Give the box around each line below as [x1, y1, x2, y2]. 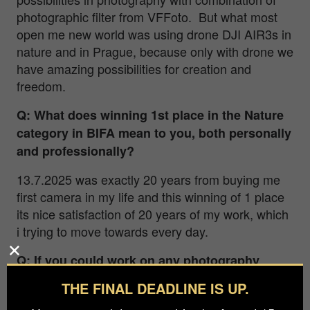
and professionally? [17, 141, 134, 160]
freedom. [17, 76, 66, 95]
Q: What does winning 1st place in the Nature [17, 105, 284, 124]
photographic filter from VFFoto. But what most [17, 7, 277, 26]
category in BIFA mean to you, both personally [17, 123, 291, 142]
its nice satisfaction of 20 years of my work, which [17, 204, 289, 223]
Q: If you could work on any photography [17, 250, 259, 269]
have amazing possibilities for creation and [17, 59, 251, 77]
